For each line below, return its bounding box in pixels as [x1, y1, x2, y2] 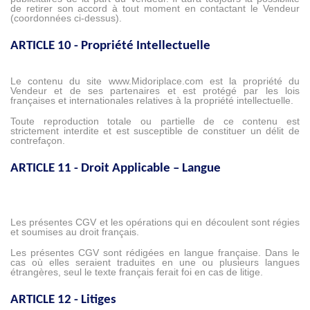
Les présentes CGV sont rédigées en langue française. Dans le [10, 247, 300, 259]
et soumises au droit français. [10, 226, 139, 238]
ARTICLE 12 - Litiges [10, 293, 116, 307]
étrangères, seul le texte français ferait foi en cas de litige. [10, 266, 263, 278]
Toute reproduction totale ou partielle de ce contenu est [10, 116, 300, 127]
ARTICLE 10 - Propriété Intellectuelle [10, 39, 210, 53]
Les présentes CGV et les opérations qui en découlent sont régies [10, 217, 300, 228]
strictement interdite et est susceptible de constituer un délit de [10, 125, 300, 137]
